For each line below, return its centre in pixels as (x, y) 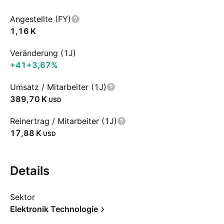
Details (30, 171)
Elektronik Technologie (54, 209)
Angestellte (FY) (40, 19)
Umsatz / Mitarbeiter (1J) (58, 87)
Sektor (22, 197)
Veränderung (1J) (43, 53)
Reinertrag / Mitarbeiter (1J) (63, 121)
